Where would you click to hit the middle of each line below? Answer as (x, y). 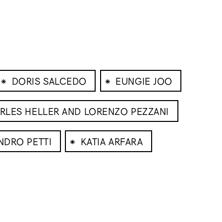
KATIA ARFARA (112, 141)
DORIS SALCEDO (49, 81)
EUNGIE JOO (144, 81)
